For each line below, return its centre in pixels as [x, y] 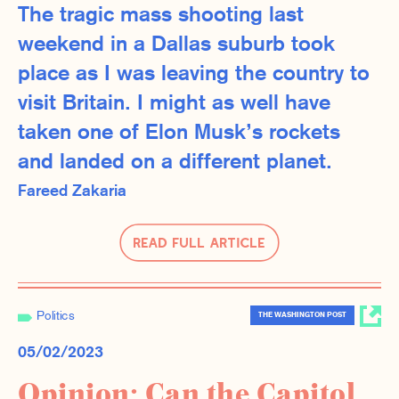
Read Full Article [199, 242]
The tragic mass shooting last [161, 16]
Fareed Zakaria [72, 191]
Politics [55, 317]
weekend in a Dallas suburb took [176, 45]
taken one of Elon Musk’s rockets [179, 133]
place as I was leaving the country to [194, 74]
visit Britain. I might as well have [174, 104]
